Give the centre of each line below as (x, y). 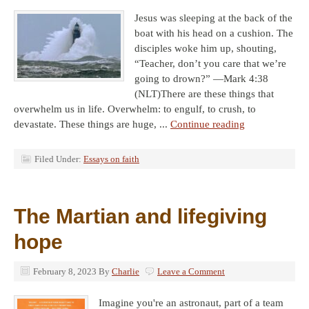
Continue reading (208, 124)
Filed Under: (59, 159)
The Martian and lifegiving (140, 216)
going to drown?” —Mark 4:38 (201, 79)
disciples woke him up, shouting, (206, 48)
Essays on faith (111, 159)
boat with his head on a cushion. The (214, 33)
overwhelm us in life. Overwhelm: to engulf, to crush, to (135, 109)
